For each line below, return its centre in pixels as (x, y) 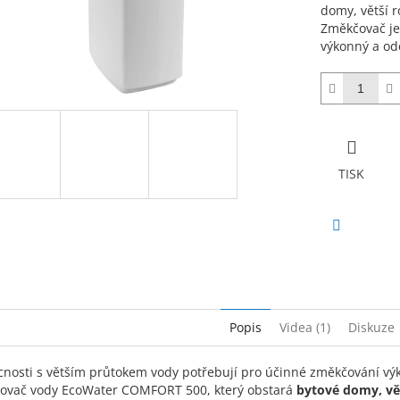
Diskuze (371, 328)
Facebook (363, 249)
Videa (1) (304, 328)
